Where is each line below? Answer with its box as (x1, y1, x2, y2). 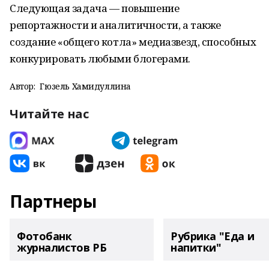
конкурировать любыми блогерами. (10, 52, 190, 65)
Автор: (10, 80, 35, 92)
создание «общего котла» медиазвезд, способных (10, 35, 256, 49)
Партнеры (10, 190, 97, 213)
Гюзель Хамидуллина (40, 80, 131, 92)
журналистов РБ (17, 240, 107, 255)
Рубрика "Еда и (171, 229, 255, 243)
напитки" (171, 240, 222, 255)
